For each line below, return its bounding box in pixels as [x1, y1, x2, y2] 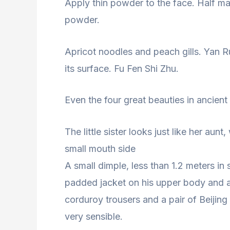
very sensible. [65, 211, 123, 222]
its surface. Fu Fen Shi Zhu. [65, 63, 179, 74]
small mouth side [65, 143, 136, 155]
